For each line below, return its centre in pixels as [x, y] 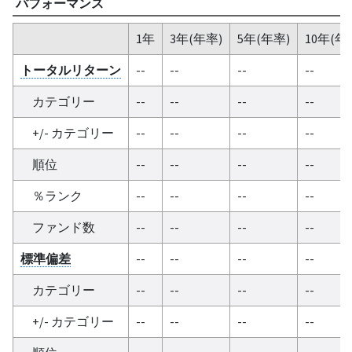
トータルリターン [70, 70]
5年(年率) [263, 38]
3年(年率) [196, 38]
